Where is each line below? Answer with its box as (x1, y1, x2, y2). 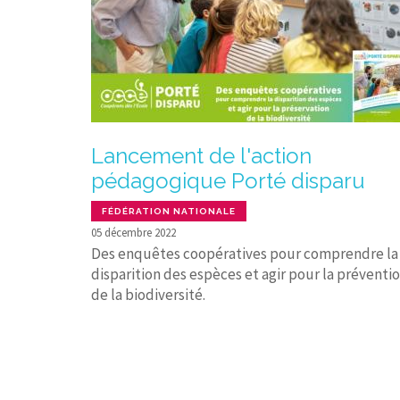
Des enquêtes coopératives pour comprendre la (91, 244, 398, 264)
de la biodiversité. (91, 285, 205, 305)
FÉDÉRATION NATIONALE (102, 206, 236, 217)
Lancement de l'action (91, 142, 312, 169)
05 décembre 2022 (91, 225, 176, 241)
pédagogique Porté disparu (91, 167, 365, 194)
